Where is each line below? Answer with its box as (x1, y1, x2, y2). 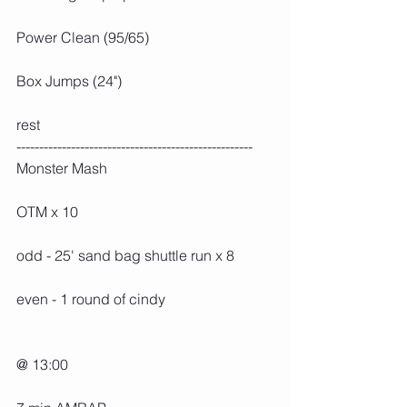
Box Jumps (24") (16, 72, 122, 91)
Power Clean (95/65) (16, 28, 149, 47)
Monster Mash (16, 159, 107, 178)
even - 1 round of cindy (16, 290, 165, 309)
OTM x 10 (16, 203, 78, 222)
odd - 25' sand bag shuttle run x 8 (16, 246, 234, 265)
